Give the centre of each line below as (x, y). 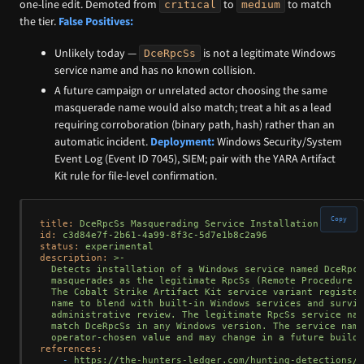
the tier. (39, 21)
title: (57, 224)
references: (71, 349)
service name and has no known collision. (155, 69)
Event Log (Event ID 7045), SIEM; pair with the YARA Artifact (195, 159)
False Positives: (96, 21)
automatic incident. (103, 142)
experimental (119, 247)
